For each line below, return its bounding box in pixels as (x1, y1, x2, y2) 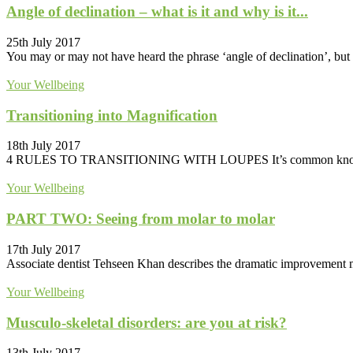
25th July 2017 (6, 35, 80, 49)
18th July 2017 (6, 139, 80, 153)
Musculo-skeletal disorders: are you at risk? (6, 314, 287, 331)
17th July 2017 (6, 242, 80, 256)
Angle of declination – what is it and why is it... (6, 3, 308, 20)
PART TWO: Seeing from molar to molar (6, 210, 275, 228)
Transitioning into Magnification (6, 106, 217, 124)
